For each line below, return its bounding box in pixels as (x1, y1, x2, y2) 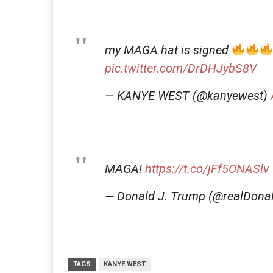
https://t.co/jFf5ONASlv (145, 161, 269, 176)
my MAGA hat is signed (105, 42, 232, 57)
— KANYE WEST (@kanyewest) (105, 88, 271, 103)
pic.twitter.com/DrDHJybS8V (105, 60, 257, 76)
